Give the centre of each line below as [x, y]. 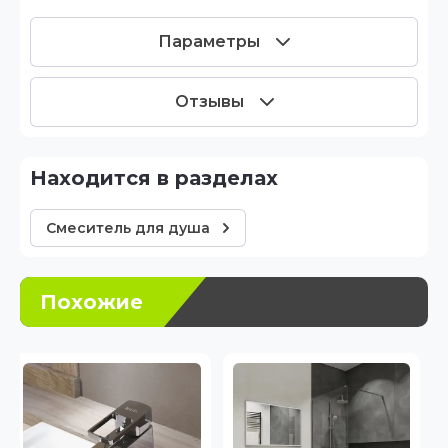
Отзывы [209, 101]
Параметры [209, 41]
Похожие [91, 302]
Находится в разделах [162, 178]
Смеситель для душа [128, 228]
